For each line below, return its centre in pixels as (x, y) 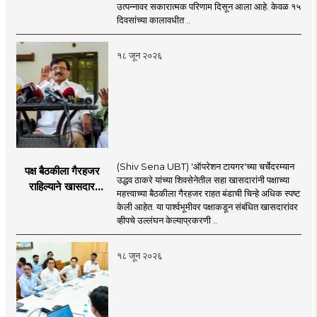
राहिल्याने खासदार (62, 186)
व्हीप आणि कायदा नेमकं (62, 217)
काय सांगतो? (62, 233)
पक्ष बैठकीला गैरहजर (62, 171)
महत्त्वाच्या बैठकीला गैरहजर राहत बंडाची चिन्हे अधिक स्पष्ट (208, 193)
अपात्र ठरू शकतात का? (62, 202)
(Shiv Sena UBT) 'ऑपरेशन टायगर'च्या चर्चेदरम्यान (205, 166)
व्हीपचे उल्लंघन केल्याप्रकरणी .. (167, 220)
